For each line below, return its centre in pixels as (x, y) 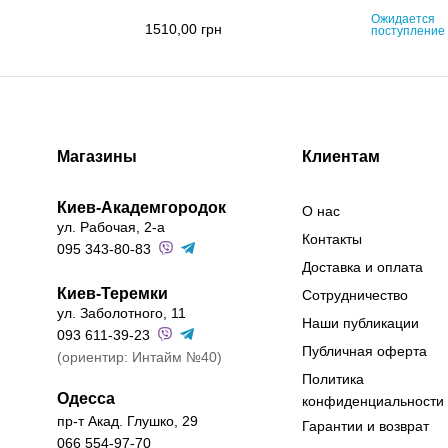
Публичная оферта (365, 351)
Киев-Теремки (112, 294)
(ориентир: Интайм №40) (139, 357)
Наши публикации (361, 323)
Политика (333, 379)
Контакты (332, 239)
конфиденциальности (373, 401)
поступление (408, 31)
